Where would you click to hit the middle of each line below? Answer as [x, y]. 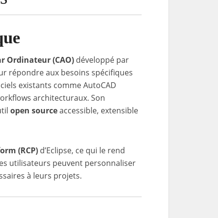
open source [34, 110]
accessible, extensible [98, 110]
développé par [101, 60]
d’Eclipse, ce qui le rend [82, 150]
